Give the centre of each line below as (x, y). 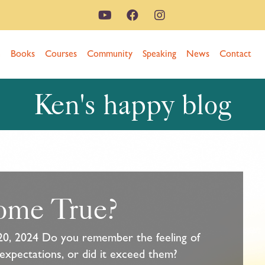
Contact (235, 54)
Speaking (159, 54)
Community (109, 54)
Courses (61, 54)
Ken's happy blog (132, 104)
